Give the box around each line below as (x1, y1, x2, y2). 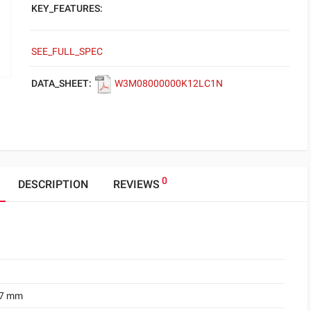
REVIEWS (112, 177, 160, 191)
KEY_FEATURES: (31, 3, 103, 14)
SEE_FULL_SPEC (31, 46, 103, 57)
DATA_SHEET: (31, 77, 92, 89)
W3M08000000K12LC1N (115, 77, 223, 89)
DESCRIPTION (17, 177, 88, 191)
